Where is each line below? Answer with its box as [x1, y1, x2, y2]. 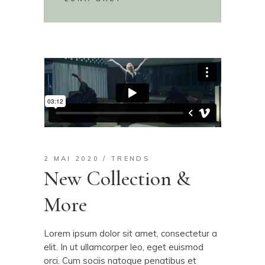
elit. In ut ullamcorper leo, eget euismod [44, 241, 203, 253]
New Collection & [44, 166, 190, 191]
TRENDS [111, 154, 150, 163]
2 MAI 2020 [44, 154, 99, 163]
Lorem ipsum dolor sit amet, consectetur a [44, 227, 217, 239]
